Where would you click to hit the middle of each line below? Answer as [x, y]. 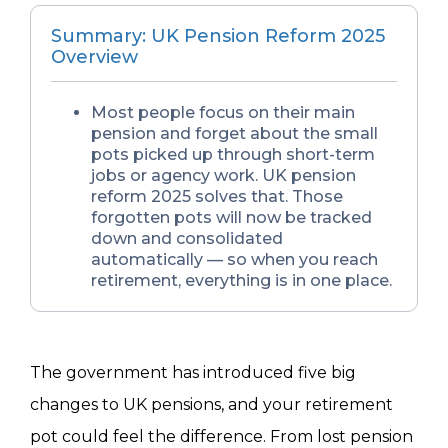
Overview [94, 57]
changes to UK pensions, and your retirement [211, 405]
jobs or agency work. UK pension [223, 176]
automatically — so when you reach [234, 260]
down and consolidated [187, 239]
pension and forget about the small [234, 134]
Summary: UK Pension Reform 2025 [218, 36]
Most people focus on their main [223, 113]
